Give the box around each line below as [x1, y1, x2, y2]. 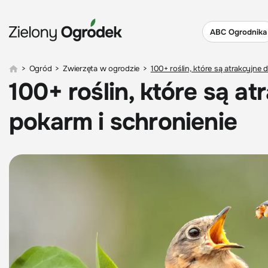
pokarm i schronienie [9, 106, 237, 137]
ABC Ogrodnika [210, 26, 267, 37]
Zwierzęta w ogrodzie [63, 63, 140, 74]
